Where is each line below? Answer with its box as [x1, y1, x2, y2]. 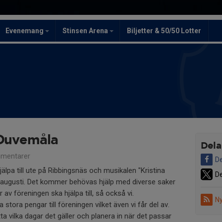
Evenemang [5, 27, 45, 35]
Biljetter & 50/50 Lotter [127, 27, 201, 35]
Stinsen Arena [62, 27, 110, 35]
